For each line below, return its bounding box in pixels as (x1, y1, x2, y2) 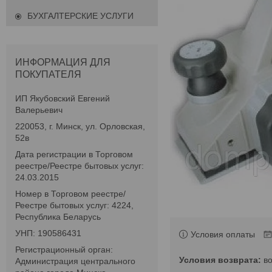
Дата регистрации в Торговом (15, 149, 133, 160)
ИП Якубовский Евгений (15, 93, 110, 104)
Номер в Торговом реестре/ (15, 189, 126, 199)
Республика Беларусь (15, 212, 101, 222)
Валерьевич (15, 105, 63, 115)
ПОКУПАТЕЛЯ (15, 69, 81, 80)
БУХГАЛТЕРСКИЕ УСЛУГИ (27, 11, 134, 21)
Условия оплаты (191, 229, 255, 239)
